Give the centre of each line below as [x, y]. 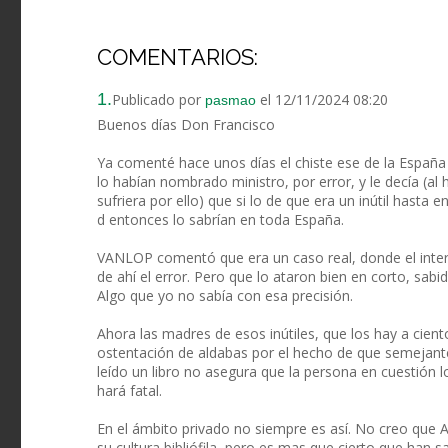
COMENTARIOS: [177, 57]
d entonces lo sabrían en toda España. [220, 220]
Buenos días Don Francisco [186, 125]
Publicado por [158, 100]
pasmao [230, 100]
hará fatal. [129, 391]
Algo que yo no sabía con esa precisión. [225, 296]
